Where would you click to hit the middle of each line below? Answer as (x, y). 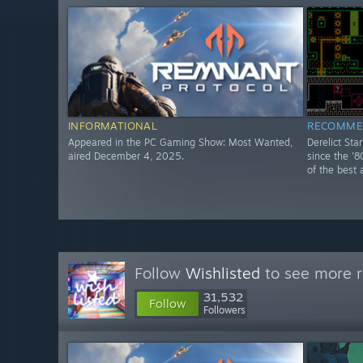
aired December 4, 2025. (126, 156)
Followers (224, 310)
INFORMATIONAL (113, 126)
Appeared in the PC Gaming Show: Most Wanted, (180, 143)
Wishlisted (223, 273)
